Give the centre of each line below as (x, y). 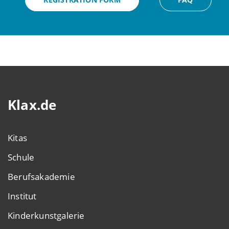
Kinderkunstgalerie (46, 216)
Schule (21, 157)
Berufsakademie (41, 177)
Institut (22, 196)
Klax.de (32, 105)
